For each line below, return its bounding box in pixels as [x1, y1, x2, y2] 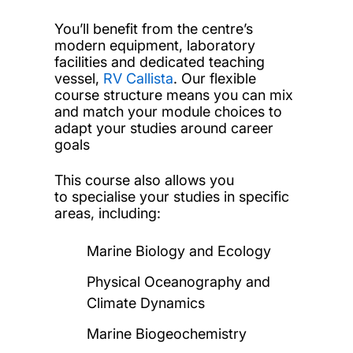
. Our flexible [173, 69, 256, 87]
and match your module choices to [54, 102, 282, 120]
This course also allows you [54, 171, 234, 188]
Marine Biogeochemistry [87, 325, 247, 342]
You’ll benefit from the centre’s [54, 20, 253, 37]
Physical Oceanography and [87, 273, 271, 290]
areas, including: [54, 204, 161, 221]
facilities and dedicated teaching [54, 53, 265, 70]
